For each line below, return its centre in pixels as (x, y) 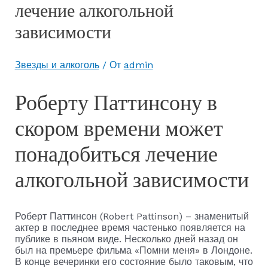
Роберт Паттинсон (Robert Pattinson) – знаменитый (132, 216)
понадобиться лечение (116, 154)
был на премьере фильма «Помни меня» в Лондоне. (133, 250)
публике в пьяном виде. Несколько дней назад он (126, 239)
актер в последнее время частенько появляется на (130, 227)
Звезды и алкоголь (57, 65)
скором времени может (119, 128)
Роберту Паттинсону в (116, 102)
